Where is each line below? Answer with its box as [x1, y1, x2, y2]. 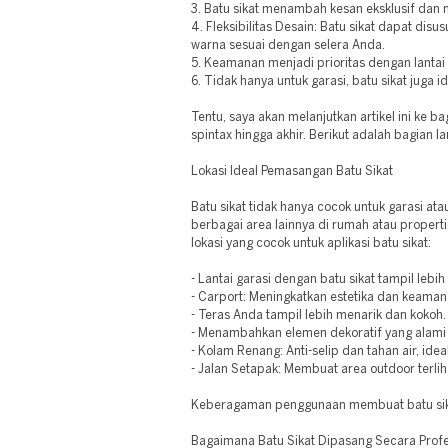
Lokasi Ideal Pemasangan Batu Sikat [191, 166, 393, 177]
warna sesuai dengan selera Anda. [191, 40, 385, 51]
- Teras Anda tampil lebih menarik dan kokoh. [191, 310, 446, 321]
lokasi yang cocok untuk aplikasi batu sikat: [191, 238, 431, 249]
